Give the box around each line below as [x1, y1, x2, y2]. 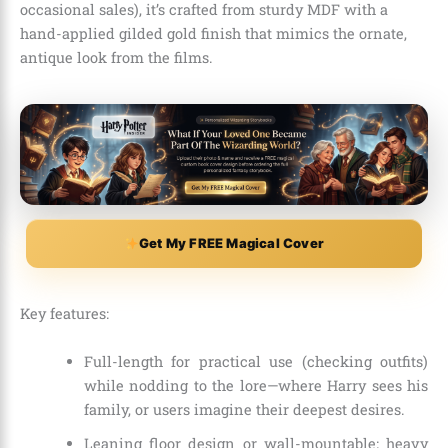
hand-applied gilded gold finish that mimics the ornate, [20, 24, 407, 44]
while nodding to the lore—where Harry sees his [83, 375, 428, 395]
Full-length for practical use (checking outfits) [83, 351, 428, 371]
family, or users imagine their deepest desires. [83, 399, 405, 419]
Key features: [20, 304, 109, 324]
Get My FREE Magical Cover [138, 235, 324, 252]
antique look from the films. [20, 48, 213, 68]
